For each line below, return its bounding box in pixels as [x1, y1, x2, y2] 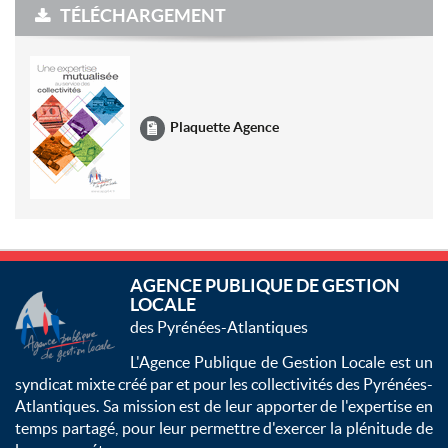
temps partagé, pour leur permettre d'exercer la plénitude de [15, 419, 433, 438]
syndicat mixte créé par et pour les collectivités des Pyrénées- [15, 375, 433, 394]
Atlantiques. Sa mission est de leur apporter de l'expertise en [15, 397, 433, 416]
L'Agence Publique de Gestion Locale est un [130, 353, 433, 372]
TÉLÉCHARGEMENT [60, 5, 226, 27]
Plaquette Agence [170, 119, 279, 136]
